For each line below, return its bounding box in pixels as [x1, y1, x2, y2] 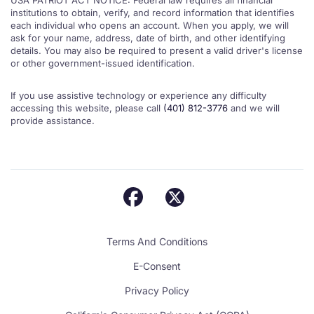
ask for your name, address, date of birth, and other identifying [11, 32, 285, 43]
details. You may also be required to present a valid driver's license [11, 45, 303, 56]
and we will [228, 102, 280, 114]
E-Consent [133, 260, 181, 273]
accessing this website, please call [11, 102, 163, 114]
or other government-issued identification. [11, 57, 195, 69]
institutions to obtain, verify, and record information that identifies [11, 7, 294, 18]
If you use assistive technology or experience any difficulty [11, 90, 266, 101]
